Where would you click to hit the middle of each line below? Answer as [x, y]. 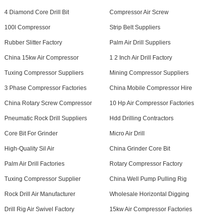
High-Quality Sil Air [29, 149]
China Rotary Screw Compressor [48, 103]
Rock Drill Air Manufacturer [40, 194]
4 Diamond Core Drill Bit [36, 12]
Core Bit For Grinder [31, 133]
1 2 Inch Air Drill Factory [141, 58]
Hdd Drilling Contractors [141, 118]
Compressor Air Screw [139, 12]
